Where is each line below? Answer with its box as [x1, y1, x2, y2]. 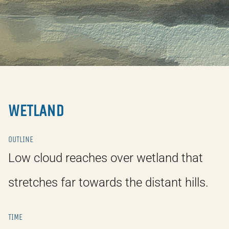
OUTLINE [8, 134, 33, 144]
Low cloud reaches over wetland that [8, 151, 203, 165]
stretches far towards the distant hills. [8, 175, 209, 190]
